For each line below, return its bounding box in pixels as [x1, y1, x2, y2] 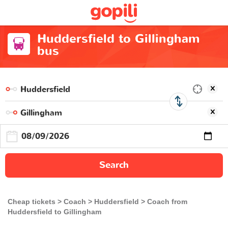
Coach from [147, 197, 187, 206]
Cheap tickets [8, 197, 55, 206]
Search [99, 159, 129, 172]
